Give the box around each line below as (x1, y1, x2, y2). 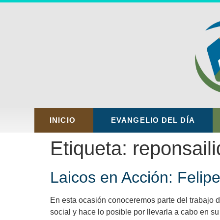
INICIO (50, 116, 76, 125)
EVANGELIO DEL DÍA (111, 116, 195, 125)
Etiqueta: (50, 137, 133, 160)
